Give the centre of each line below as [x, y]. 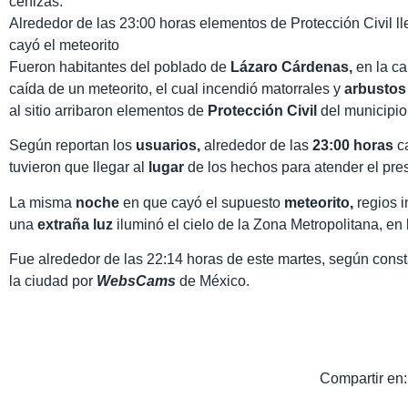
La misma [42, 202]
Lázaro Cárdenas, [293, 67]
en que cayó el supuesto [202, 202]
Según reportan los [72, 146]
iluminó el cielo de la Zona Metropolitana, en [261, 224]
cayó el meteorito [64, 46]
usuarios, [170, 146]
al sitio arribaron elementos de [108, 111]
